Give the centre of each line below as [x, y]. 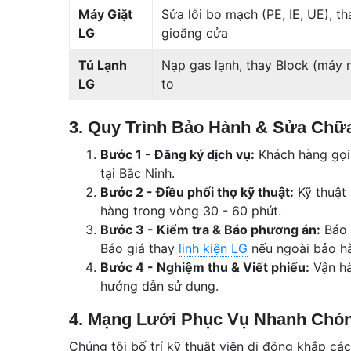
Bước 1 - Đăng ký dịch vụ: [177, 154]
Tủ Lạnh [103, 65]
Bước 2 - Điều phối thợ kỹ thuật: [197, 192]
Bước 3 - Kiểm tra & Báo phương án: [210, 229]
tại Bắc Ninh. [138, 173]
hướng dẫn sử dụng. [159, 286]
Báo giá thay [139, 248]
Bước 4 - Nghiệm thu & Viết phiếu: [205, 267]
